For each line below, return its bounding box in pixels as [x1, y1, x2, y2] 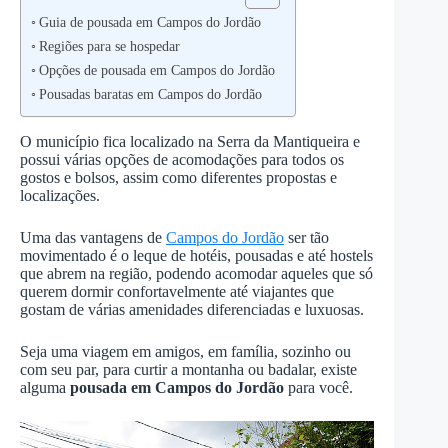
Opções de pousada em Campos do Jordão [38, 62, 275, 78]
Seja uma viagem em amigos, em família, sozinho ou [20, 343, 351, 360]
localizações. [20, 187, 100, 204]
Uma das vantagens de [20, 229, 166, 246]
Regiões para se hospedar [38, 38, 180, 54]
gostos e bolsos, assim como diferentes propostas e [20, 169, 337, 186]
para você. [288, 379, 353, 396]
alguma [20, 379, 66, 396]
